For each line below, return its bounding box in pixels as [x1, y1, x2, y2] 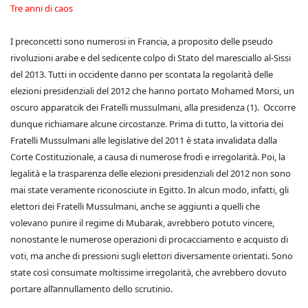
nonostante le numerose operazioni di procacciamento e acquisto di [10, 233, 288, 245]
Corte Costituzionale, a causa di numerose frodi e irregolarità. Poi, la [10, 151, 285, 163]
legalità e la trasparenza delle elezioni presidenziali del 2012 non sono [10, 167, 291, 179]
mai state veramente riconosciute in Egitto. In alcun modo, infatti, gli [10, 184, 289, 196]
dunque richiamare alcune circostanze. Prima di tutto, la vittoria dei [10, 118, 283, 130]
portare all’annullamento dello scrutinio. [10, 283, 173, 295]
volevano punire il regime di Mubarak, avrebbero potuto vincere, [10, 217, 274, 229]
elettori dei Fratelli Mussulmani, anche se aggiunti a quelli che [10, 200, 260, 212]
